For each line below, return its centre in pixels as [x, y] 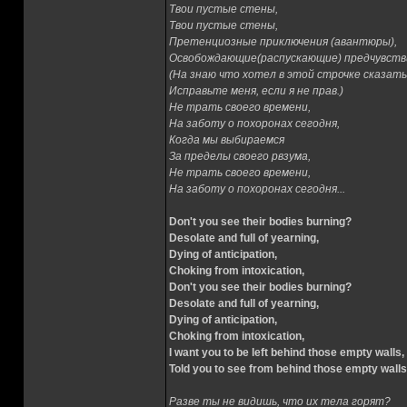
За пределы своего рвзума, [240, 156]
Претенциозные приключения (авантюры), [283, 42]
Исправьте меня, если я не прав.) [256, 91]
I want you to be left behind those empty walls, [287, 352]
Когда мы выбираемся [227, 140]
